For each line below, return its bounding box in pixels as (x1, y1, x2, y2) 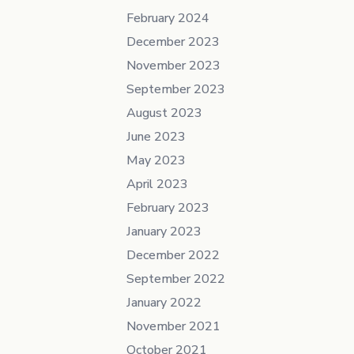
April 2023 (126, 175, 188, 193)
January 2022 (126, 294, 201, 311)
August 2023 (126, 104, 202, 122)
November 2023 (126, 57, 220, 74)
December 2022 (126, 247, 220, 264)
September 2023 (126, 81, 225, 98)
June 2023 (126, 128, 186, 145)
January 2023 (126, 223, 201, 240)
